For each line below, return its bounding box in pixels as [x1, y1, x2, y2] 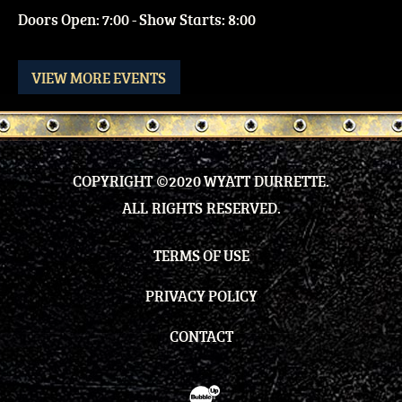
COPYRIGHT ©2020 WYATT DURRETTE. [73, 170, 329, 192]
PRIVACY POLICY [144, 284, 258, 306]
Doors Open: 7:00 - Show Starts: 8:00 [17, 9, 256, 31]
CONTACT [169, 325, 233, 346]
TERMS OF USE [153, 244, 249, 266]
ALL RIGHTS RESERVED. [121, 197, 281, 219]
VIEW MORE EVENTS [31, 66, 167, 88]
